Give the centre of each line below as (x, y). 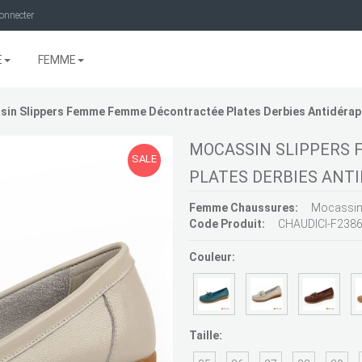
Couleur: (212, 257)
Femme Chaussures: (244, 208)
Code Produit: (227, 224)
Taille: (206, 335)
